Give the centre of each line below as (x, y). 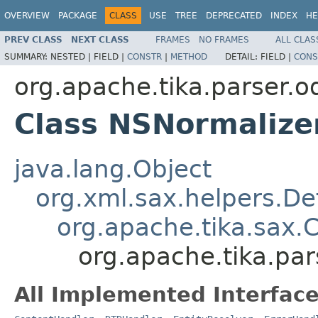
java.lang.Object (113, 169)
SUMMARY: (27, 56)
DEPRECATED (234, 16)
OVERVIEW (27, 16)
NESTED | (72, 56)
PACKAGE (78, 16)
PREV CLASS (33, 39)
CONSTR (144, 56)
